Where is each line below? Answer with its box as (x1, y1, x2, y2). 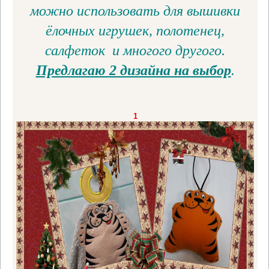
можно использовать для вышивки (30, 3, 240, 19)
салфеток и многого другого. (45, 43, 225, 59)
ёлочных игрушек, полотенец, (46, 23, 225, 39)
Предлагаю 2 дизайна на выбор (35, 62, 231, 79)
